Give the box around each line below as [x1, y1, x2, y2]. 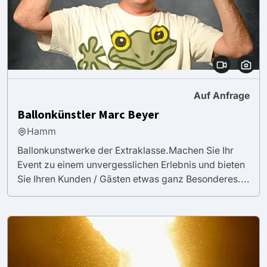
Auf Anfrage [194, 89, 250, 101]
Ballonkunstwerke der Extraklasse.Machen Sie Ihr [17, 144, 234, 156]
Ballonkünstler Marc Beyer [17, 106, 159, 123]
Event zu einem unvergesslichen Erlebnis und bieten [17, 159, 245, 170]
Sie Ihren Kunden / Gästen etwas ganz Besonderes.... [17, 173, 250, 185]
